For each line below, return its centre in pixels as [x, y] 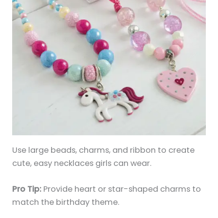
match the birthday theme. [66, 202]
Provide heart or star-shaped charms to [121, 189]
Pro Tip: [27, 189]
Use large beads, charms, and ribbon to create [104, 150]
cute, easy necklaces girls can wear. [82, 163]
